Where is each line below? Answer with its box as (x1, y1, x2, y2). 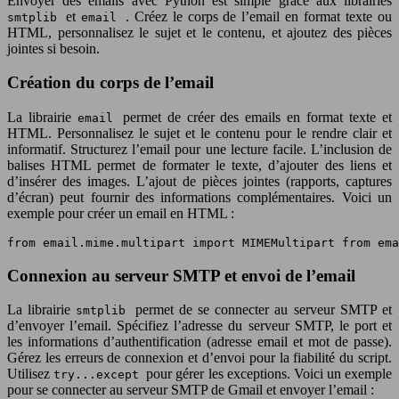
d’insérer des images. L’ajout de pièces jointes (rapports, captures (7, 173, 392, 189)
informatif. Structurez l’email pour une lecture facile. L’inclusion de (7, 141, 392, 157)
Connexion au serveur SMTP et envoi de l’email (7, 265, 355, 285)
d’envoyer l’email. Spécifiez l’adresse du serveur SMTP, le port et (7, 318, 392, 334)
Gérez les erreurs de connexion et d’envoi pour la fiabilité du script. (7, 350, 392, 366)
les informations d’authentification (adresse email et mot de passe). (7, 334, 392, 350)
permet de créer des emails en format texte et (122, 109, 393, 125)
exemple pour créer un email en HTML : (7, 205, 234, 221)
